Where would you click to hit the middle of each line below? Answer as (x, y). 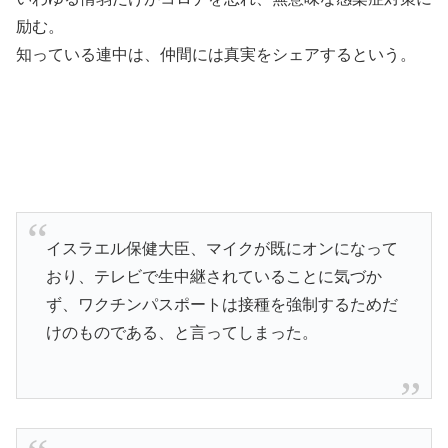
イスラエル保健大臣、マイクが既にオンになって (221, 249)
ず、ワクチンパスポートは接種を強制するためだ (221, 305)
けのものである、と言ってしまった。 (181, 333)
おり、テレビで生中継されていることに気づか (213, 277)
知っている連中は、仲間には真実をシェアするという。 (216, 55)
